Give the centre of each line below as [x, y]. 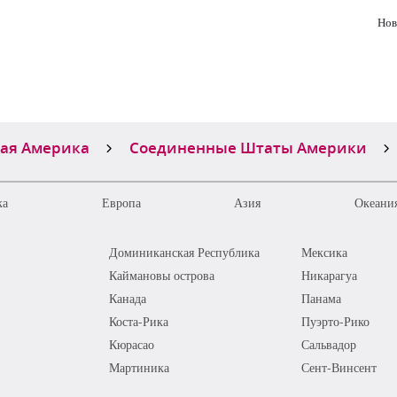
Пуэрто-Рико [335, 321]
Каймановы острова [162, 275]
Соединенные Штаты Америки [248, 147]
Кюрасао [132, 344]
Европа [121, 202]
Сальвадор [328, 344]
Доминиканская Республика [185, 252]
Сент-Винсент [339, 367]
